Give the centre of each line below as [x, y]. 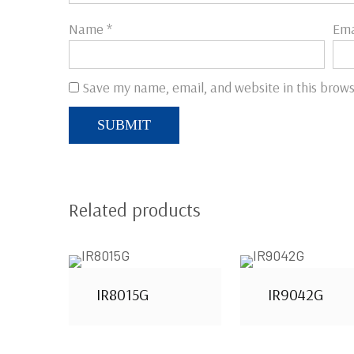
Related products [135, 209]
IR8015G [123, 294]
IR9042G [296, 294]
